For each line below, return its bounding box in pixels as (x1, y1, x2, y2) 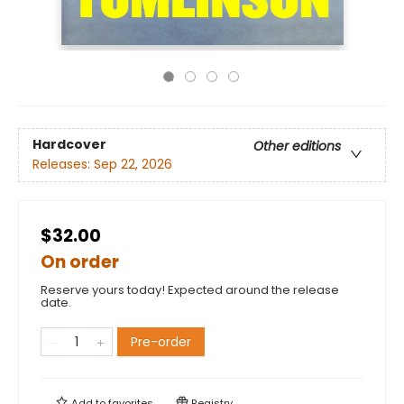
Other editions (253, 137, 341, 156)
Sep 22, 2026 (94, 155, 172, 174)
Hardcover (32, 135, 106, 154)
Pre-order (131, 333, 191, 351)
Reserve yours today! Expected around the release (41, 281, 339, 298)
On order (41, 250, 119, 274)
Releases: (32, 155, 94, 174)
